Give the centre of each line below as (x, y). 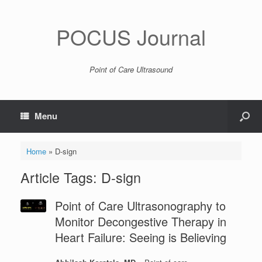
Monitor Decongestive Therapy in (140, 221)
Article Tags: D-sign (81, 177)
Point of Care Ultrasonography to (140, 206)
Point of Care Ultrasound (131, 69)
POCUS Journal (131, 37)
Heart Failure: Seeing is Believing (140, 237)
